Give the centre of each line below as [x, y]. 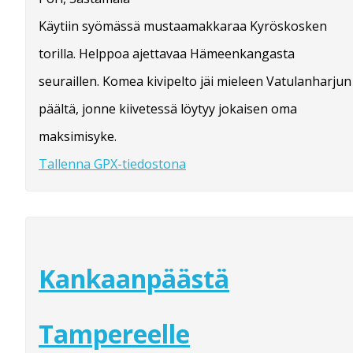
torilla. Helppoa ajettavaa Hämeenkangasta [167, 54]
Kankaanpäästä [134, 279]
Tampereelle [114, 334]
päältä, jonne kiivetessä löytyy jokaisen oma [168, 109]
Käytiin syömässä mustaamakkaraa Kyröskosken [183, 26]
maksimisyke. [78, 137]
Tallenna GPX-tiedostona [112, 164]
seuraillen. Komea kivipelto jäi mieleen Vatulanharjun [195, 82]
